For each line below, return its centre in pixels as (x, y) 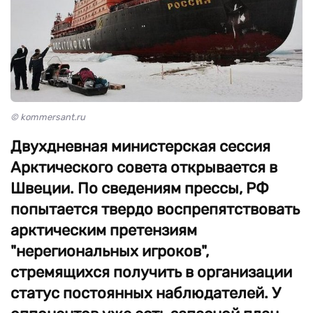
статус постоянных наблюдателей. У (146, 293)
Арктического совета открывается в (144, 167)
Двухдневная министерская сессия (140, 146)
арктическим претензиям (104, 230)
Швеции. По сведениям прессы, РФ (140, 188)
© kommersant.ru (48, 117)
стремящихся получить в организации (151, 272)
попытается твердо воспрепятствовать (155, 209)
